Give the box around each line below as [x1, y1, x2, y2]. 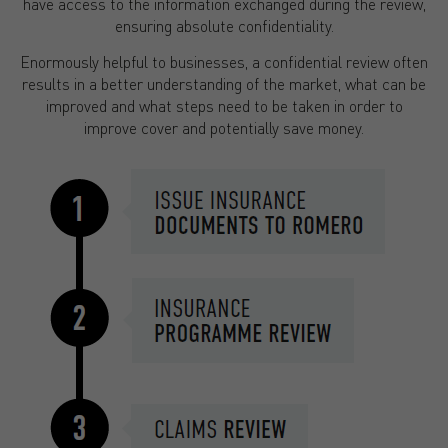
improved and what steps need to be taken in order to [45, 95, 403, 117]
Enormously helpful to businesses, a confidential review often [20, 51, 428, 73]
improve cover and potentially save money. [84, 117, 364, 139]
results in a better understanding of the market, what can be [22, 73, 426, 95]
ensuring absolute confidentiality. [114, 14, 334, 36]
